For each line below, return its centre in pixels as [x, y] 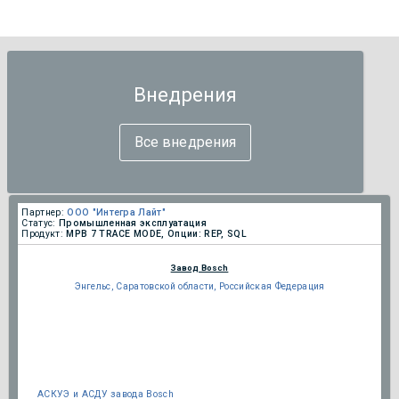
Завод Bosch [199, 268]
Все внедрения [185, 142]
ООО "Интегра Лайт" [117, 213]
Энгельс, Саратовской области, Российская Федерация [199, 287]
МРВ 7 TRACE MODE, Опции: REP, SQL [156, 234]
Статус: [40, 224]
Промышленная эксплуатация [132, 224]
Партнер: [43, 213]
